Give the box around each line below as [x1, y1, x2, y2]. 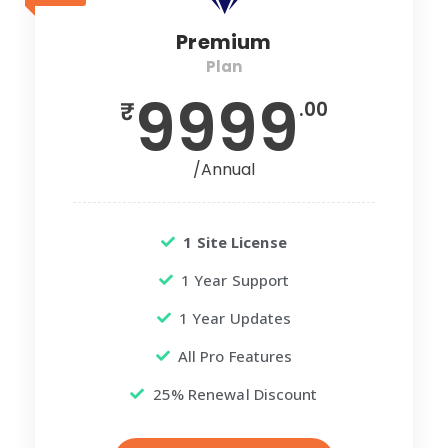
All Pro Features [177, 346, 293, 367]
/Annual [193, 158, 255, 182]
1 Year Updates [178, 308, 292, 329]
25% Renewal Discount [152, 384, 318, 405]
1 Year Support [180, 270, 290, 291]
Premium [176, 28, 272, 57]
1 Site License [183, 232, 287, 253]
